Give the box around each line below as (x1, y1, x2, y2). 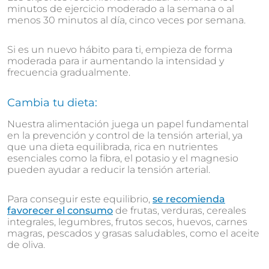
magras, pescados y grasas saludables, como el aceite (7, 227, 259, 239)
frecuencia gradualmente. (7, 66, 130, 78)
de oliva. (7, 238, 45, 250)
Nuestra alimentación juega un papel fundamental (7, 118, 249, 130)
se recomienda (153, 193, 225, 205)
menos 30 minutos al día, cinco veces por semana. (7, 14, 246, 26)
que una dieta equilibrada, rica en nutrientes (7, 141, 218, 153)
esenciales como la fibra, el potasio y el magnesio (7, 152, 238, 164)
